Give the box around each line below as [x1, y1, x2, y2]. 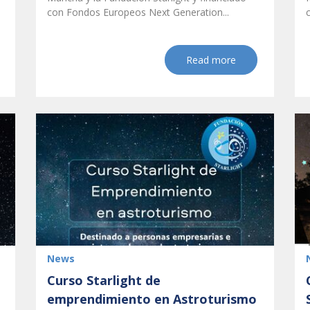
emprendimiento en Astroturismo [47, 291, 257, 308]
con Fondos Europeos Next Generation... [47, 6, 229, 19]
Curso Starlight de [47, 272, 161, 289]
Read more [186, 53, 236, 67]
